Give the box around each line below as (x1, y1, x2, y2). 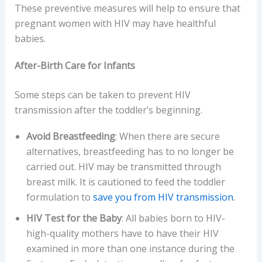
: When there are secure (115, 130, 220, 143)
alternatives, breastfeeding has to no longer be (26, 145, 234, 158)
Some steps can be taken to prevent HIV (14, 88, 191, 101)
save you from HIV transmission (92, 191, 233, 204)
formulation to (26, 191, 93, 204)
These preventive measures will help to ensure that (14, 1, 240, 15)
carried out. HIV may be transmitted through (26, 160, 221, 174)
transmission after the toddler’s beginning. (14, 103, 202, 116)
